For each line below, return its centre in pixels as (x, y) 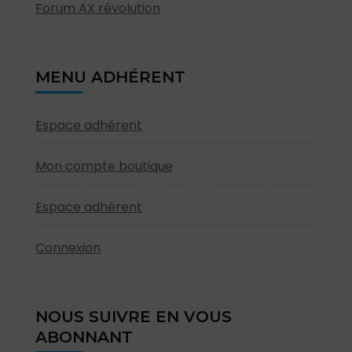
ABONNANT (84, 337)
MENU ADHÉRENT (110, 77)
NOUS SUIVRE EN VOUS (134, 317)
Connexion (68, 248)
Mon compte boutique (104, 167)
